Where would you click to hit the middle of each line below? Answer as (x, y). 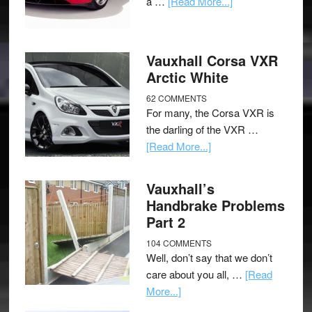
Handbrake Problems (215, 205)
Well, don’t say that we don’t (209, 257)
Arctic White (187, 77)
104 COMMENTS (179, 243)
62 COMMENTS (176, 98)
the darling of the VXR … (202, 129)
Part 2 (165, 222)
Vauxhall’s (180, 188)
